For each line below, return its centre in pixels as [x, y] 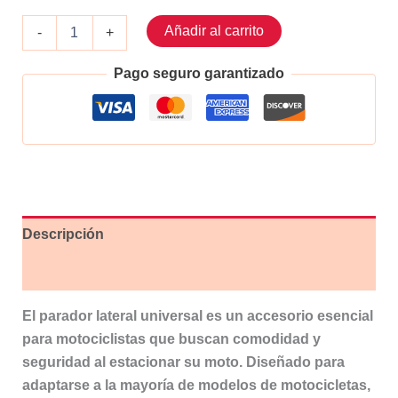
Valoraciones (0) [76, 272]
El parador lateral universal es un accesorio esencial [197, 316]
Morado [43, 77]
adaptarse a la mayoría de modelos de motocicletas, [196, 386]
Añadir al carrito [214, 31]
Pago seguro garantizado [199, 74]
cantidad [45, 95]
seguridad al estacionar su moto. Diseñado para [183, 362]
